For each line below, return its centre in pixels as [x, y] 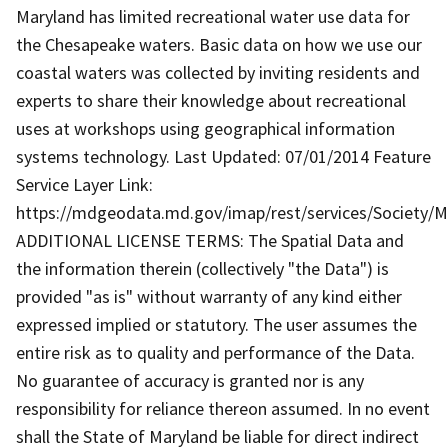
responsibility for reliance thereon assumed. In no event [223, 408]
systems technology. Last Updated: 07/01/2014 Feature [223, 156]
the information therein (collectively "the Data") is [202, 268]
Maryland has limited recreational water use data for [213, 16]
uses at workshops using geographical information [205, 128]
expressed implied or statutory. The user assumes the [216, 324]
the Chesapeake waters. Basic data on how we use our [219, 44]
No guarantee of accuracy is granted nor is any [190, 380]
